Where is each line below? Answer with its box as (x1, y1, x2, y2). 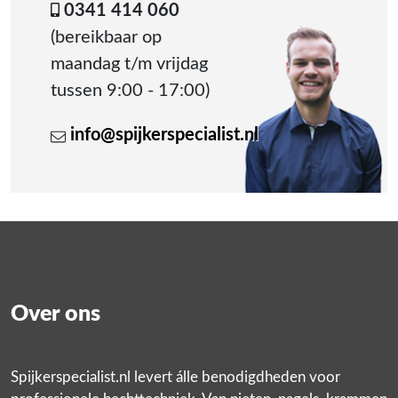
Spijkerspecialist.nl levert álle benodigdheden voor (11, 370, 340, 386)
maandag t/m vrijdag (51, 55, 208, 74)
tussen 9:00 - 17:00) (51, 82, 210, 100)
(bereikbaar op (51, 28, 162, 47)
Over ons (11, 303, 100, 326)
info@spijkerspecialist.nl (70, 126, 259, 145)
